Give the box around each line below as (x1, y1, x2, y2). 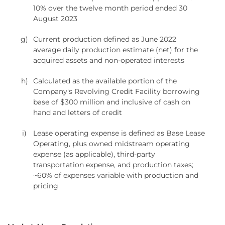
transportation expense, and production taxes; (33, 160, 193, 169)
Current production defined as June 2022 (33, 34, 176, 44)
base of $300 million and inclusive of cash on (33, 97, 190, 106)
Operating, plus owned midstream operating (33, 139, 190, 148)
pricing (33, 181, 58, 190)
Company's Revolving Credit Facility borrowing (33, 86, 200, 96)
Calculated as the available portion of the (33, 76, 177, 85)
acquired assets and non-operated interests (33, 55, 184, 65)
